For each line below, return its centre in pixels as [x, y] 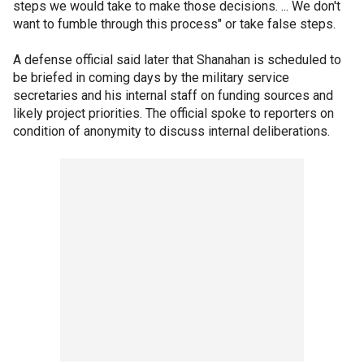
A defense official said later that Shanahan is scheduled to [177, 59]
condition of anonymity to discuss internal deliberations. [171, 131]
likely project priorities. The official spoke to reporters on [173, 113]
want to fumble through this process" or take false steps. [174, 24]
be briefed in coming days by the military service [151, 77]
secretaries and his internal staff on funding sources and [173, 95]
